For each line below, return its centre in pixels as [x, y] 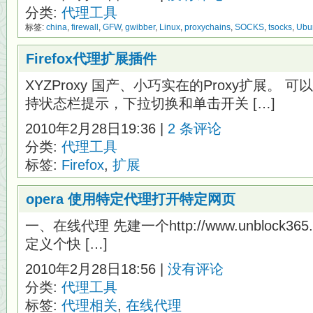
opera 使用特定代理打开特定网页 [131, 199]
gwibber [140, 27]
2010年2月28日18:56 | [96, 269]
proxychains [208, 27]
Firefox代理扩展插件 [91, 59]
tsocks [280, 27]
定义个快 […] [66, 244]
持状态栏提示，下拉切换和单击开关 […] [150, 103]
